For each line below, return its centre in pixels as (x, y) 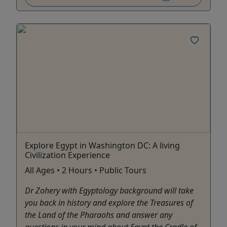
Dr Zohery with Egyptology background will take (109, 191)
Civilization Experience (67, 155)
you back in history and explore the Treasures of (109, 203)
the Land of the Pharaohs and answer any (99, 215)
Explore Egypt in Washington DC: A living (102, 146)
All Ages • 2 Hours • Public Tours (86, 171)
